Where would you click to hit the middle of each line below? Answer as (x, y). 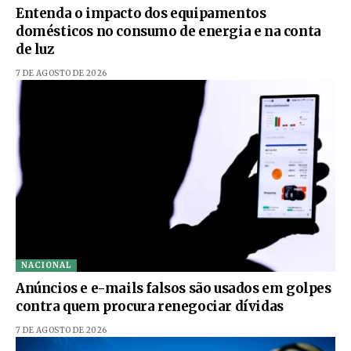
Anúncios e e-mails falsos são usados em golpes (174, 288)
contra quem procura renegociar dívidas (150, 306)
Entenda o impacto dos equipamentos (141, 13)
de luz (35, 49)
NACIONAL (46, 265)
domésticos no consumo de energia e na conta (168, 31)
